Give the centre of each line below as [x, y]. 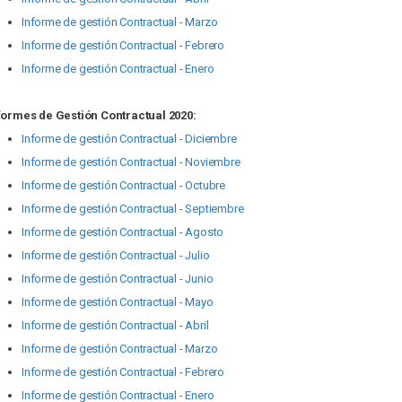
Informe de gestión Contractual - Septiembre [133, 209]
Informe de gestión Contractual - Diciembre [129, 139]
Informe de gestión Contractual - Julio [116, 255]
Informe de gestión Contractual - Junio [118, 279]
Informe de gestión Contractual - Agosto [123, 232]
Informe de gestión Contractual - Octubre [123, 185]
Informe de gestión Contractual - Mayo [118, 302]
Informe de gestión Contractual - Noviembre [131, 162]
